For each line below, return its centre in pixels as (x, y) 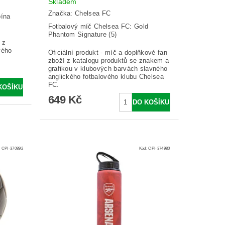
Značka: (62, 14)
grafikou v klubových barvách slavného (108, 69)
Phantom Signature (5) (82, 35)
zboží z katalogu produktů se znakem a (108, 61)
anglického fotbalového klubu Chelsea (106, 77)
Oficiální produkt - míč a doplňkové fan (108, 53)
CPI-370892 (12, 148)
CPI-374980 (159, 148)
